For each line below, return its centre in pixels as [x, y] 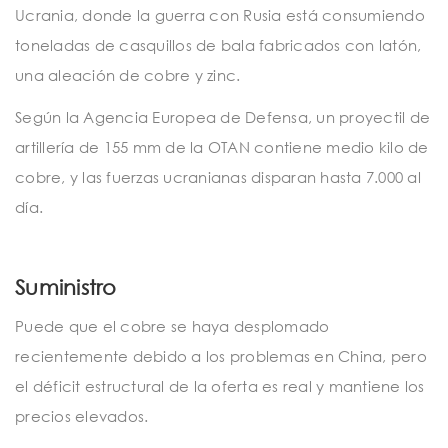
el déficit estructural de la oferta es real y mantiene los [220, 386]
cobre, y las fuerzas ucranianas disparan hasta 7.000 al [218, 176]
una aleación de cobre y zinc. [128, 75]
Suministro [66, 287]
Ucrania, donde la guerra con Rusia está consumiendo [220, 15]
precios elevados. [82, 416]
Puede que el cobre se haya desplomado [172, 326]
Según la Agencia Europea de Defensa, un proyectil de [222, 116]
